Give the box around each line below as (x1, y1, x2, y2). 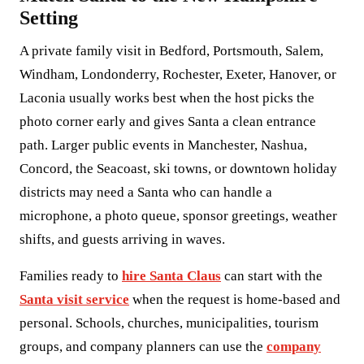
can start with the (221, 268, 323, 284)
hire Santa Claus (122, 268, 221, 284)
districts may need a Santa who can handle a (19, 184, 272, 200)
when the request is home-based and (129, 292, 340, 307)
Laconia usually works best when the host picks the (19, 90, 314, 106)
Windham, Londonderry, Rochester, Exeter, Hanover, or (19, 67, 336, 82)
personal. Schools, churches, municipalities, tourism (19, 315, 318, 331)
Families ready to (19, 268, 122, 284)
